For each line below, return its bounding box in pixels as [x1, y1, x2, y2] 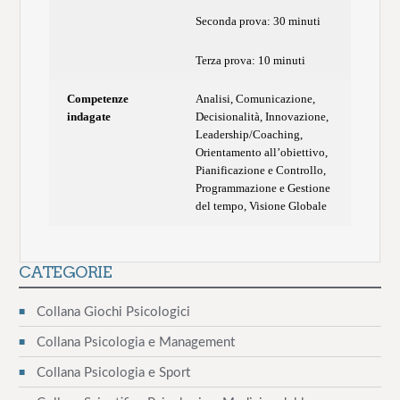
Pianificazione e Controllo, [196, 163, 327, 178]
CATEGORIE [18, 262, 112, 281]
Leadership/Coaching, [196, 128, 304, 142]
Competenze [67, 92, 129, 106]
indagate [67, 110, 112, 124]
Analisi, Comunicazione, [196, 92, 316, 106]
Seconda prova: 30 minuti [196, 13, 321, 28]
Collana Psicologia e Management [36, 335, 235, 349]
